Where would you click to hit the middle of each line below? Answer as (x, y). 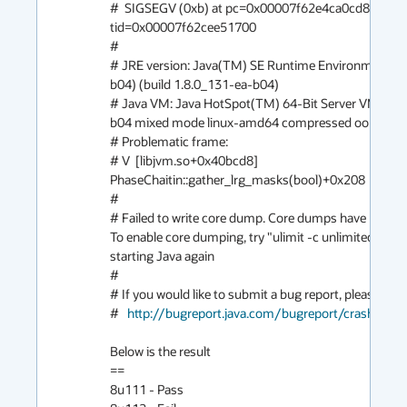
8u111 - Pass (147, 389)
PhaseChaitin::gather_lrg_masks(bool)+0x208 (238, 179)
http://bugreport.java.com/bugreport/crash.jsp (260, 313)
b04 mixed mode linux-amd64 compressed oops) (248, 122)
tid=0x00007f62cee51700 (183, 27)
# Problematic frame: (169, 141)
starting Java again (162, 256)
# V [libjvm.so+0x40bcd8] (184, 160)
